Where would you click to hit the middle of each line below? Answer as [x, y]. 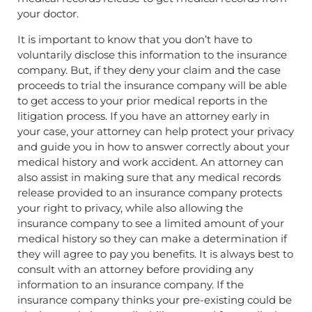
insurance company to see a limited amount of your [151, 223]
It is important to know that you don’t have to [135, 39]
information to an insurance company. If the [131, 284]
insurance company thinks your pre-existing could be [155, 299]
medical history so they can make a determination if [152, 238]
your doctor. [48, 14]
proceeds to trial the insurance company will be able [152, 85]
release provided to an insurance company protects [150, 192]
